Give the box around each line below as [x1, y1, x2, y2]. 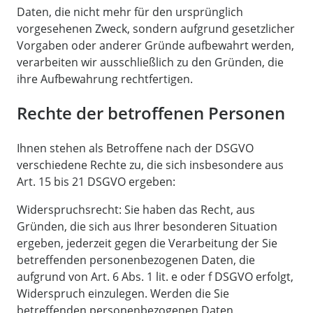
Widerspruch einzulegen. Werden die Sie [17, 286, 229, 302]
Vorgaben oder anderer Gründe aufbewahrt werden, [17, 37, 294, 53]
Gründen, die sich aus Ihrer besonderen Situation [17, 219, 277, 235]
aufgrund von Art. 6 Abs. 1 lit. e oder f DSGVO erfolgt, [17, 269, 293, 285]
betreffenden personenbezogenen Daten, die [17, 252, 255, 268]
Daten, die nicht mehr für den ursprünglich [17, 3, 243, 20]
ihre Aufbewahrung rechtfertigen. [17, 71, 193, 87]
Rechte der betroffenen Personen [17, 101, 285, 125]
